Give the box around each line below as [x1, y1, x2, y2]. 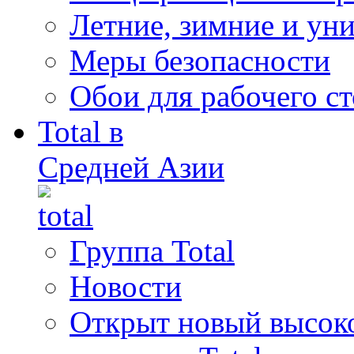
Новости [70, 269, 182, 303]
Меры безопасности [70, 43, 330, 77]
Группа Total [70, 234, 235, 268]
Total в [38, 115, 123, 149]
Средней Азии [38, 150, 224, 184]
